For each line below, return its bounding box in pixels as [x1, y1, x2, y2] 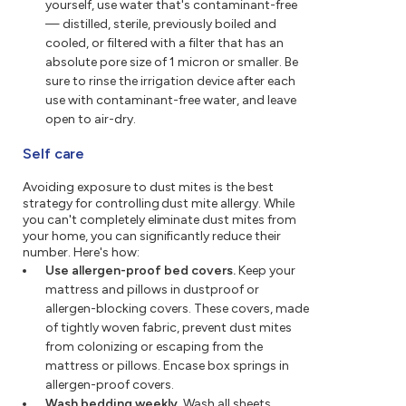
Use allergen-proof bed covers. [45, 263, 236, 279]
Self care [23, 145, 85, 163]
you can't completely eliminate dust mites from [23, 212, 297, 228]
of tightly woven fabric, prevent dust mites [45, 320, 292, 336]
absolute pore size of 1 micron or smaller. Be [45, 54, 298, 71]
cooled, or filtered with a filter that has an [45, 35, 284, 52]
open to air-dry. [45, 111, 136, 128]
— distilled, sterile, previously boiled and [45, 16, 276, 33]
